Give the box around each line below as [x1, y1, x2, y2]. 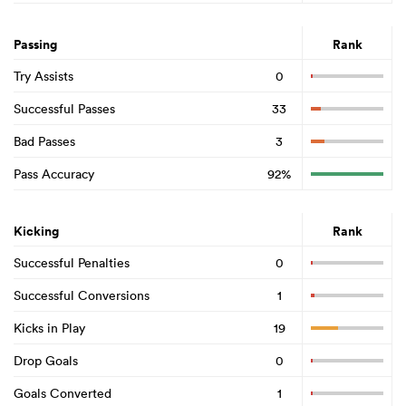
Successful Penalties [14, 254, 130, 271]
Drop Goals [14, 352, 78, 369]
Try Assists [14, 67, 73, 84]
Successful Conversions [14, 286, 150, 304]
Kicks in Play [14, 319, 85, 336]
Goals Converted [14, 384, 111, 401]
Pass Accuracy [14, 165, 94, 182]
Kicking [14, 222, 59, 241]
